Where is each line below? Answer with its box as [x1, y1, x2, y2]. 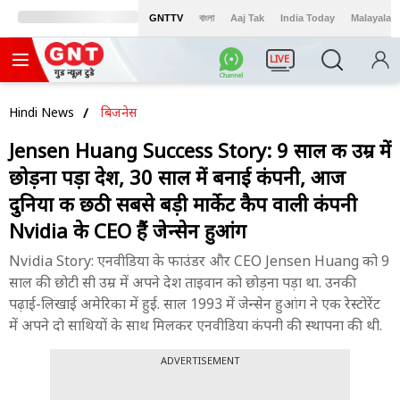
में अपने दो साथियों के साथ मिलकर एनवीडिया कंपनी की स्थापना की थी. [9, 315, 382, 335]
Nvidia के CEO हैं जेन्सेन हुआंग [9, 217, 246, 244]
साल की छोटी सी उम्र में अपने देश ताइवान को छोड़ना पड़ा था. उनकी [9, 272, 356, 292]
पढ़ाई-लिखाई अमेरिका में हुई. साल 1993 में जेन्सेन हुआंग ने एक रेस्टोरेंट [9, 294, 380, 313]
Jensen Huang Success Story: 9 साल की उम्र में [9, 137, 391, 163]
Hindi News [9, 104, 74, 121]
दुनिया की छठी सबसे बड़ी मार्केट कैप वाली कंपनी [9, 190, 357, 217]
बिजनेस [101, 104, 137, 121]
